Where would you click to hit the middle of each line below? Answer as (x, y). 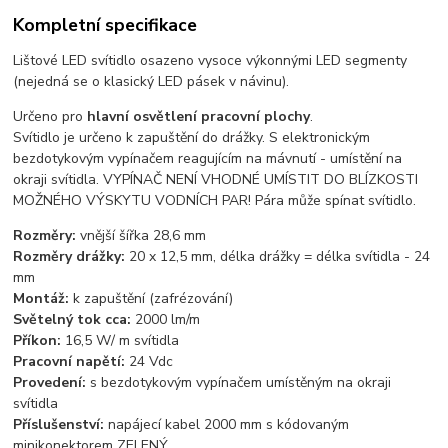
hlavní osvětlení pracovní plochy (199, 117)
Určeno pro (50, 117)
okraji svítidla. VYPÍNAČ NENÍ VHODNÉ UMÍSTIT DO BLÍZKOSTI (216, 180)
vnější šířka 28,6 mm (141, 236)
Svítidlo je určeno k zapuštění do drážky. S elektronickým (192, 138)
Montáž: (41, 299)
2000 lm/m (166, 320)
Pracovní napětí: (71, 362)
